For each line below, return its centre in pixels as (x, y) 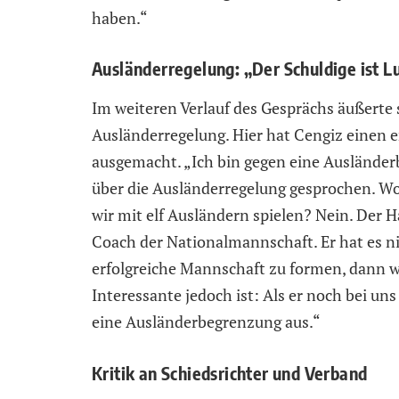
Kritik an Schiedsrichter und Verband (230, 372)
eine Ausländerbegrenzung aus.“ (206, 322)
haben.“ (120, 17)
